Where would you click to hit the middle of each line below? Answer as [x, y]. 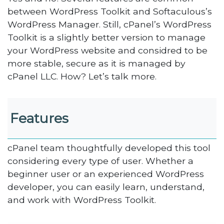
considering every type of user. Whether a [101, 160]
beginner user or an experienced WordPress [106, 173]
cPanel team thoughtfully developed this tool [109, 147]
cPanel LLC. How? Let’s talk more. [82, 76]
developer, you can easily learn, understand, [106, 186]
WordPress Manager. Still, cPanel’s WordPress [110, 24]
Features [39, 118]
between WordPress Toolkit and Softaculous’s [110, 11]
